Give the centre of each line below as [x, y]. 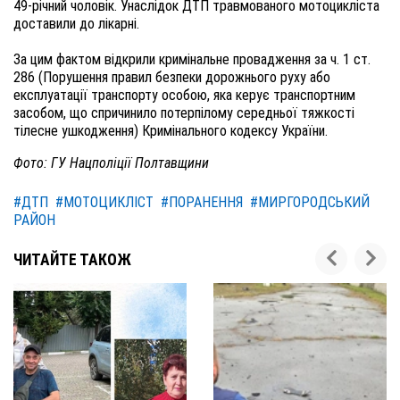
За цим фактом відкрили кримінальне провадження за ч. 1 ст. [192, 59]
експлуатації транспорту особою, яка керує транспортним [184, 95]
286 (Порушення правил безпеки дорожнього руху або [172, 77]
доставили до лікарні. [76, 24]
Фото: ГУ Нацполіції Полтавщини [111, 163]
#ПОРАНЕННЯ [202, 202]
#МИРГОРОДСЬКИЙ [310, 202]
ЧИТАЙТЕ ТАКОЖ [72, 260]
